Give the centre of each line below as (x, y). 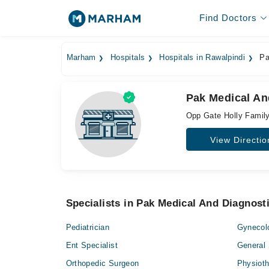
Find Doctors (228, 18)
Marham (81, 58)
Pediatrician (88, 227)
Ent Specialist (92, 245)
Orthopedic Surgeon (102, 263)
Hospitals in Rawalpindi (202, 58)
